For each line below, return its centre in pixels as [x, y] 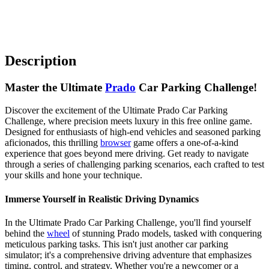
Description [41, 60]
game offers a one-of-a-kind [185, 143]
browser [116, 143]
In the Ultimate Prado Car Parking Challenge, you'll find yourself [128, 222]
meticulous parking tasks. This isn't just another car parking [116, 244]
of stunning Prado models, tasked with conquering [166, 233]
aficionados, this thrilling [53, 143]
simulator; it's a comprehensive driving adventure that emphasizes [128, 255]
